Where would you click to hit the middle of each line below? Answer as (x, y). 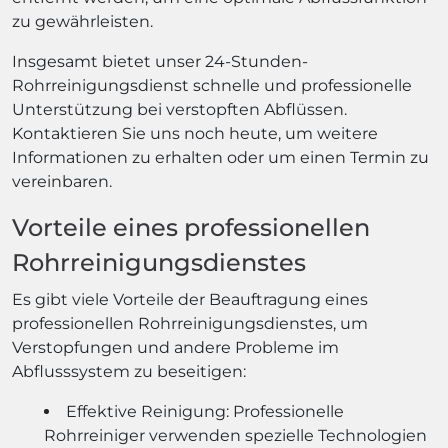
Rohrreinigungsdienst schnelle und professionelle (212, 85)
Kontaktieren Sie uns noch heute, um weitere (195, 133)
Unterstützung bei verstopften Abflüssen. (179, 109)
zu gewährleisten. (82, 21)
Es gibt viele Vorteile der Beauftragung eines (190, 299)
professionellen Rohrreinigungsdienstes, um (190, 323)
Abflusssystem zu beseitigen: (129, 371)
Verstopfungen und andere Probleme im (175, 347)
